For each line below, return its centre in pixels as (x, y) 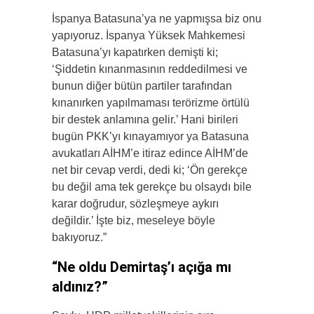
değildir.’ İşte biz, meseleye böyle (134, 221)
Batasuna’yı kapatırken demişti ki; (135, 53)
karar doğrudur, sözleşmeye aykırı (135, 204)
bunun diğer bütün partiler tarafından (142, 86)
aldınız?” (80, 287)
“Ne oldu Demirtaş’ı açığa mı (142, 267)
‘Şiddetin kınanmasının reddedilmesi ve (150, 69)
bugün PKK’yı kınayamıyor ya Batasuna (150, 137)
